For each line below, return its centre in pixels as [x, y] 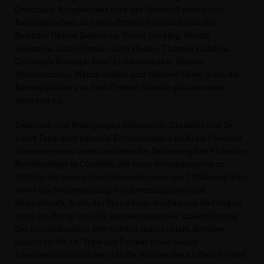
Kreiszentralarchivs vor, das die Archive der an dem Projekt [130, 254]
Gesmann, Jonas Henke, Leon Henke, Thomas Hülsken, [123, 48]
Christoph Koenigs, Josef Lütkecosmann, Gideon [109, 61]
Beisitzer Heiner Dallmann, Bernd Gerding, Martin [112, 35]
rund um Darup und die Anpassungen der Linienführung [126, 215]
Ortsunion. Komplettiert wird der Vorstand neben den [119, 9]
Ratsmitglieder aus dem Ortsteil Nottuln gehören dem [120, 87]
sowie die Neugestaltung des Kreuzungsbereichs [110, 189]
